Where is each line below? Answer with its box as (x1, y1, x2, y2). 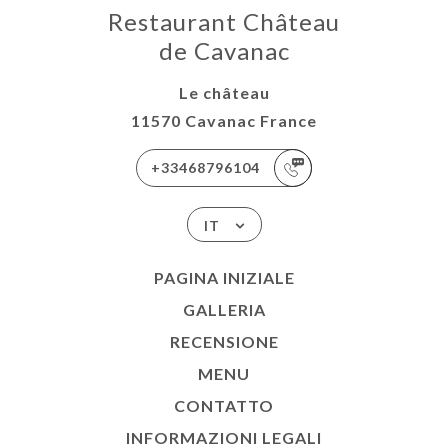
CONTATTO (174, 396, 274, 416)
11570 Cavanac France (131, 111, 317, 131)
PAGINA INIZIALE (153, 268, 295, 288)
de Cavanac (158, 36, 290, 66)
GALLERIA (182, 300, 266, 320)
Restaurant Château (108, 7, 340, 37)
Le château (178, 83, 270, 103)
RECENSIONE (169, 332, 279, 352)
